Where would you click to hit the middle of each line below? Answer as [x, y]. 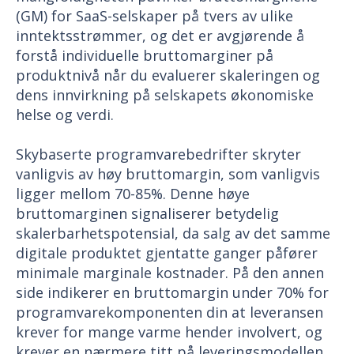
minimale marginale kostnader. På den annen [170, 272]
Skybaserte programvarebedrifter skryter [158, 154]
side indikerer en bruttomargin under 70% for [172, 292]
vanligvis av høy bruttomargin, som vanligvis [168, 173]
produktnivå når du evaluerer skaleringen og [168, 75]
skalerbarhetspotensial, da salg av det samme [173, 233]
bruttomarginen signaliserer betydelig [147, 213]
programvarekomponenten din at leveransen [169, 312]
